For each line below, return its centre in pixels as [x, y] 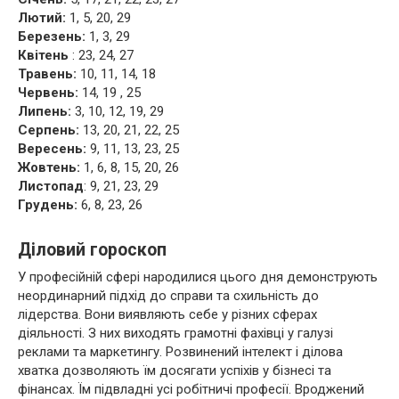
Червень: [48, 93]
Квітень [43, 55]
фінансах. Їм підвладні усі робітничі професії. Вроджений [191, 389]
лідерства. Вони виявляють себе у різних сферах [167, 314]
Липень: [45, 111]
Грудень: [48, 205]
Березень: [52, 37]
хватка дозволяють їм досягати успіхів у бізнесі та [175, 370]
